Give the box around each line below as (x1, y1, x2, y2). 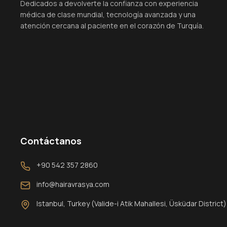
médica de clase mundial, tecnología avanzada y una (20, 10, 196, 19)
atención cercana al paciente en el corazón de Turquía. (20, 21, 204, 30)
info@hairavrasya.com (36, 179, 109, 189)
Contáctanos (20, 135, 82, 147)
